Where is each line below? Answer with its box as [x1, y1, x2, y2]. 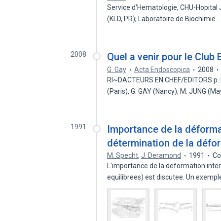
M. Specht [107, 151, 139, 159]
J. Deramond [141, 151, 182, 159]
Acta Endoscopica [134, 66, 190, 74]
